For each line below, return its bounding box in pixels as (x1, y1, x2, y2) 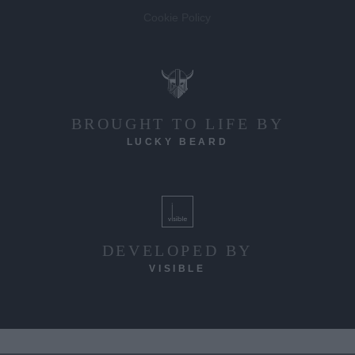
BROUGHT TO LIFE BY (71, 114, 284, 132)
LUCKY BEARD (126, 136, 229, 147)
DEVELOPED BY (101, 241, 254, 259)
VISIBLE (149, 262, 206, 274)
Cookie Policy (143, 10, 212, 24)
